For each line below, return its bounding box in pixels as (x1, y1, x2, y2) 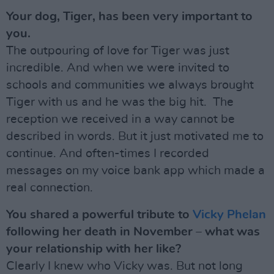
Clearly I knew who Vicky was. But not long (6, 259, 243, 272)
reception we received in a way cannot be (6, 113, 235, 125)
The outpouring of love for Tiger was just (6, 44, 229, 57)
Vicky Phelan (193, 208, 266, 221)
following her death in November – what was (6, 225, 260, 238)
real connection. (6, 181, 93, 194)
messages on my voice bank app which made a (6, 164, 265, 177)
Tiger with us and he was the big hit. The (6, 95, 234, 108)
